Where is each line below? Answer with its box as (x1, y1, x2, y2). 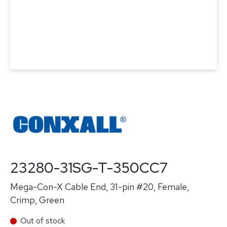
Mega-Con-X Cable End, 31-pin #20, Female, (10, 181, 189, 193)
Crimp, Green (10, 194, 64, 206)
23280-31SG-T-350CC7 (10, 158, 168, 177)
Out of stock (20, 215, 65, 226)
